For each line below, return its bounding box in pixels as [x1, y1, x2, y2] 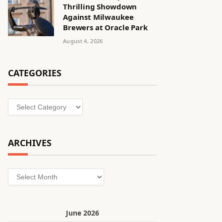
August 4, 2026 [63, 37, 103, 45]
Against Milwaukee [63, 12, 134, 22]
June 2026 [65, 208, 99, 218]
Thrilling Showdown [63, 1, 137, 11]
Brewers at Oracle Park [63, 22, 148, 32]
